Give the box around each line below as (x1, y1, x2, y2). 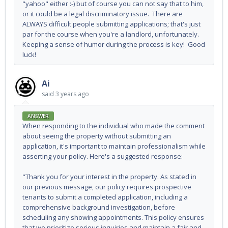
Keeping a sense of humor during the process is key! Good (22, 39, 205, 49)
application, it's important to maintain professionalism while (22, 141, 206, 151)
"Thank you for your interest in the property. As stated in (22, 172, 196, 182)
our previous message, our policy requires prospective (22, 182, 191, 192)
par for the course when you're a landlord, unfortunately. (22, 29, 201, 39)
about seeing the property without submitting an (22, 131, 171, 141)
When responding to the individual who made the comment (22, 121, 205, 131)
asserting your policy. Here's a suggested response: (22, 152, 183, 161)
